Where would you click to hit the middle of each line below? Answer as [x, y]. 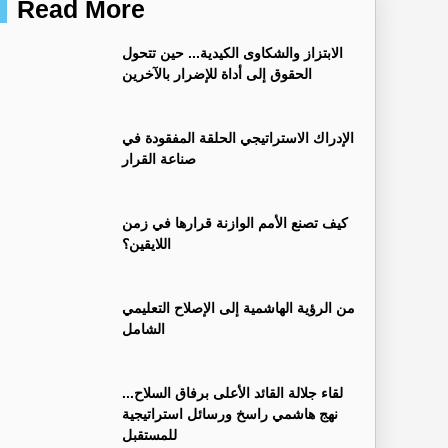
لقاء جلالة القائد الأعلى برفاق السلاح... [232, 392]
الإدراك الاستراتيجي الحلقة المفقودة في [238, 137]
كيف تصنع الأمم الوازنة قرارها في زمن [235, 222]
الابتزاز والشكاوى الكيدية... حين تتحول [232, 52]
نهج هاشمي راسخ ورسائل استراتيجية [230, 413]
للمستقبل [149, 434]
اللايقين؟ [146, 243]
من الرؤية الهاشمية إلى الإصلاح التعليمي [238, 307]
